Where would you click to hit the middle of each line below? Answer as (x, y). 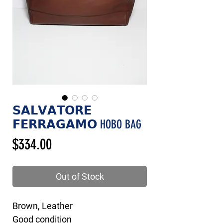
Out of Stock (80, 176)
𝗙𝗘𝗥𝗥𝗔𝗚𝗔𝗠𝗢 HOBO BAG (77, 124)
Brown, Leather (43, 206)
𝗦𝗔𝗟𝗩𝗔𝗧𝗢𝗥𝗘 (52, 111)
